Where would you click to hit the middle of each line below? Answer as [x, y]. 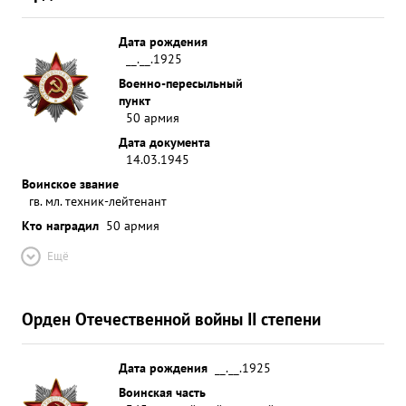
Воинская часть [162, 392]
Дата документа [164, 142]
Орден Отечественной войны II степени [171, 319]
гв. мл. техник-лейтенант [98, 201]
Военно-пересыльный [181, 83]
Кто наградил [60, 225]
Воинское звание [70, 184]
